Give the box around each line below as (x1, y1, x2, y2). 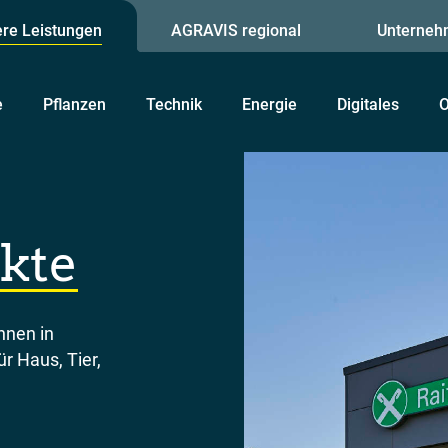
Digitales (336, 94, 399, 114)
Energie (241, 94, 297, 114)
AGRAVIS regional (171, 21, 302, 40)
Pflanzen (42, 94, 106, 114)
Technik (145, 94, 202, 114)
